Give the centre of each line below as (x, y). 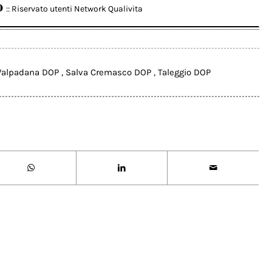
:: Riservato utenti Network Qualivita (74, 9)
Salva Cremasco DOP (110, 72)
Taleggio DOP (184, 72)
